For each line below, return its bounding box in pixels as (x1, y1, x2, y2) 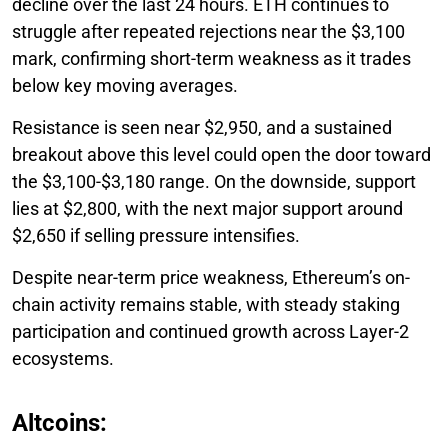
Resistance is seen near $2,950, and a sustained (12, 116, 392, 138)
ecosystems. (12, 347, 114, 369)
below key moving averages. (12, 74, 238, 96)
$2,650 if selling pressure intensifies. (12, 224, 300, 246)
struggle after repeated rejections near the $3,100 (12, 20, 405, 42)
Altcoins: (12, 408, 107, 437)
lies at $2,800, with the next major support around (12, 197, 403, 219)
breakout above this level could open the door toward (12, 143, 431, 165)
